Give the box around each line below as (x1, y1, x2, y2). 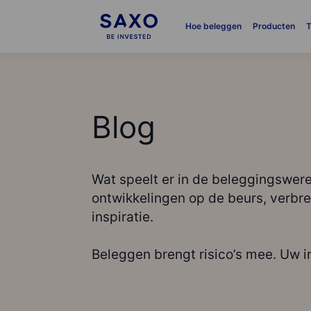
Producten (252, 21, 295, 31)
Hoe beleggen (185, 21, 242, 31)
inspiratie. (92, 209, 153, 225)
